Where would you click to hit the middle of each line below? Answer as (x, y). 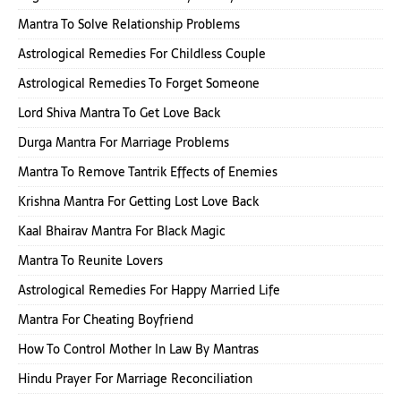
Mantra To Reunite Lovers (90, 261)
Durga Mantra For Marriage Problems (124, 143)
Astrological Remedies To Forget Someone (139, 84)
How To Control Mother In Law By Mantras (138, 350)
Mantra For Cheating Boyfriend (106, 320)
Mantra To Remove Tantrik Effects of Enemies (148, 172)
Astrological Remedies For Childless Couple (142, 54)
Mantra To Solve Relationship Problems (129, 25)
